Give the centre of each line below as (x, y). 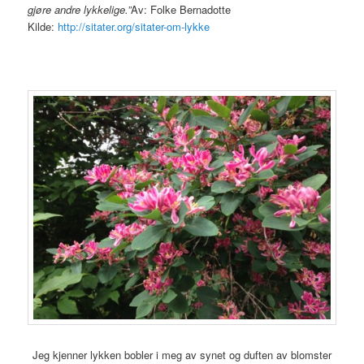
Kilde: (43, 26)
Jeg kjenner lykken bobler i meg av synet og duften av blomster (182, 354)
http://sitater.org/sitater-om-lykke (134, 26)
